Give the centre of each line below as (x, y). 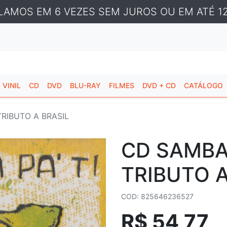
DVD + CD (159, 85)
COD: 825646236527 (157, 196)
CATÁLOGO (203, 85)
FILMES (122, 85)
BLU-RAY (85, 85)
